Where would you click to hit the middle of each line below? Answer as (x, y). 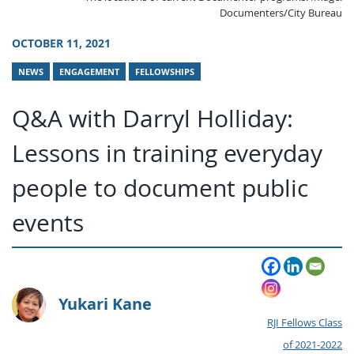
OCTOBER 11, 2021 (61, 44)
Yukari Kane (105, 304)
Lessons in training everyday (167, 153)
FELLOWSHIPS (165, 72)
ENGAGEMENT (89, 72)
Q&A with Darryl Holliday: (153, 118)
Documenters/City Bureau (281, 13)
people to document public (160, 187)
